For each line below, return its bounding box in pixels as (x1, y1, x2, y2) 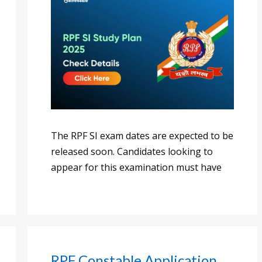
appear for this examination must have (51, 161, 222, 174)
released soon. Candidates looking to (51, 145, 213, 158)
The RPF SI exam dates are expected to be (51, 129, 233, 143)
